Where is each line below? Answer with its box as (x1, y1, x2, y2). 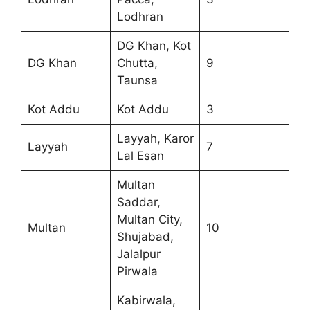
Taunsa (116, 73, 158, 87)
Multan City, (116, 212, 183, 226)
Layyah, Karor (116, 131, 194, 145)
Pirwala (116, 264, 158, 278)
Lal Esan (116, 148, 164, 163)
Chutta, (116, 55, 158, 70)
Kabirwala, (116, 293, 176, 307)
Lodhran (116, 9, 163, 24)
